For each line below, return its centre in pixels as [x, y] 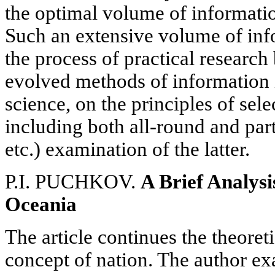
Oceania [41, 204]
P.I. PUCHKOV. [73, 181]
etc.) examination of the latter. [127, 149]
